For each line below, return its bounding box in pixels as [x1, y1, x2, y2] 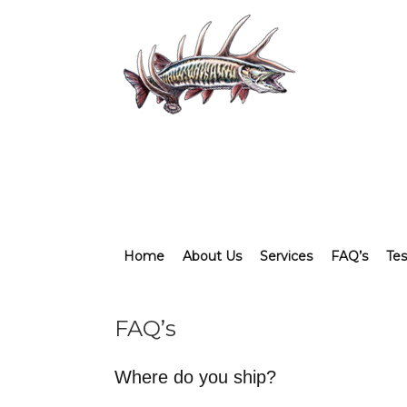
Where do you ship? [114, 367, 276, 387]
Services [259, 248, 313, 264]
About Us [182, 248, 242, 264]
